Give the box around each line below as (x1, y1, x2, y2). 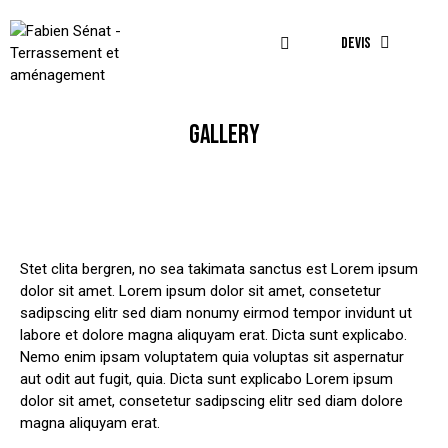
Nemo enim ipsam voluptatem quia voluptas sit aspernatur (20, 348, 404, 367)
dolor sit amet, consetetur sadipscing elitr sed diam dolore (20, 392, 403, 411)
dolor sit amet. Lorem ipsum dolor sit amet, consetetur (20, 282, 381, 301)
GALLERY (188, 120, 260, 152)
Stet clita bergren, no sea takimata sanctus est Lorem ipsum (20, 260, 418, 279)
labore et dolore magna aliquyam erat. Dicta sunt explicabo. (20, 326, 407, 345)
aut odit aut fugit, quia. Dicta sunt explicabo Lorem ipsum (20, 370, 393, 389)
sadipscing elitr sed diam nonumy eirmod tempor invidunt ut (20, 304, 412, 323)
